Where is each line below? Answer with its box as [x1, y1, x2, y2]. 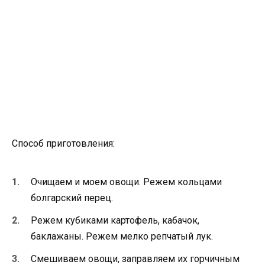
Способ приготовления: [12, 137, 115, 149]
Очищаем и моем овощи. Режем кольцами [31, 176, 222, 188]
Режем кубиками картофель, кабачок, [31, 215, 199, 227]
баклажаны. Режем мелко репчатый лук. [31, 231, 213, 243]
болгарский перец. [31, 192, 113, 203]
